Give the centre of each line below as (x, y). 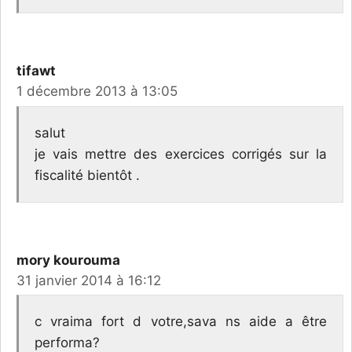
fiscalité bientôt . (87, 175)
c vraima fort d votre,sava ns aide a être (181, 322)
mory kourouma (68, 260)
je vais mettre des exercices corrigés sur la (181, 154)
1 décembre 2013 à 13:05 (97, 92)
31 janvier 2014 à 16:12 (89, 280)
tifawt (36, 71)
